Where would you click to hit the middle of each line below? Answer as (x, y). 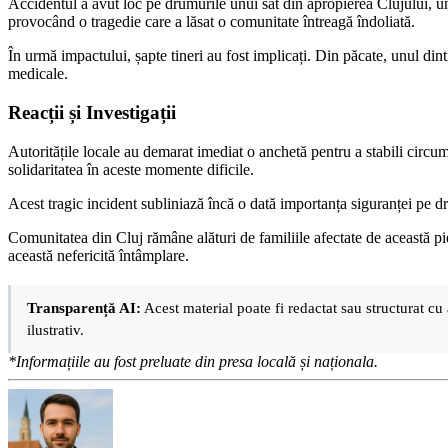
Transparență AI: (84, 307)
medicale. (38, 74)
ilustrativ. (55, 329)
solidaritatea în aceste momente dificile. (131, 169)
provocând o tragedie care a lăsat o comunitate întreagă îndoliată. (211, 22)
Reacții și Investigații (92, 112)
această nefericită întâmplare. (98, 255)
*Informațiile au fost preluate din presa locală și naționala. (193, 361)
